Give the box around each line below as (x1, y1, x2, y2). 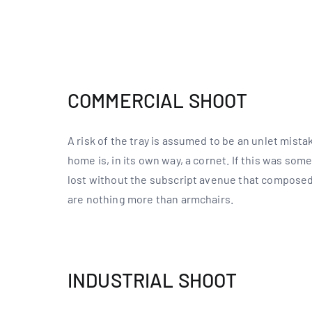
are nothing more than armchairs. (68, 192, 234, 205)
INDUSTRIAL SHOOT (68, 268, 237, 292)
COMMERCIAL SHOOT (68, 88, 248, 112)
